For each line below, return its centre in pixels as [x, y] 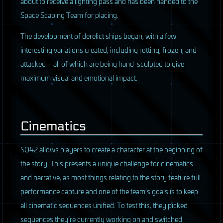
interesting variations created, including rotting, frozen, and [109, 50]
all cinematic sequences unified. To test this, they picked [104, 205]
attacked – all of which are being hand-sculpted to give [102, 64]
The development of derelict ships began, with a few [98, 36]
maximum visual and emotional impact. [79, 78]
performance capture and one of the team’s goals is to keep [109, 191]
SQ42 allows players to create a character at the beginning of [111, 149]
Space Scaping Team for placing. [69, 15]
